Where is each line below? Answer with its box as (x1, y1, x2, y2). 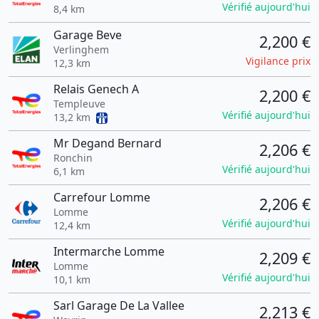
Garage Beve (53, 27, 122, 43)
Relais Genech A (53, 81, 139, 97)
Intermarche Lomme (53, 244, 164, 259)
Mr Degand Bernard (53, 135, 162, 151)
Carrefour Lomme (53, 189, 150, 205)
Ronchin (53, 151, 93, 164)
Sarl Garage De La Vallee (53, 298, 184, 313)
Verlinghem (53, 43, 109, 56)
